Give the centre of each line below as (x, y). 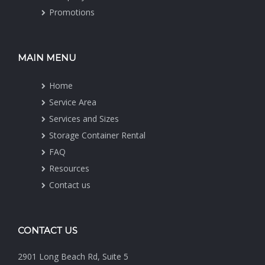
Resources (69, 168)
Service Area (73, 102)
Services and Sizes (84, 118)
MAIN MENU (47, 57)
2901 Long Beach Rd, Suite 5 (73, 256)
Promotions (72, 12)
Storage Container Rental (97, 135)
